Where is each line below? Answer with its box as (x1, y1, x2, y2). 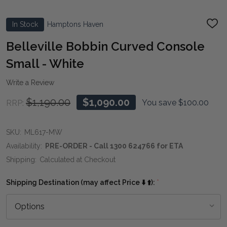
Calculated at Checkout (40, 155, 116, 164)
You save (142, 97, 176, 107)
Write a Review (6, 78, 54, 87)
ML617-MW (24, 128, 62, 136)
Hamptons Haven (47, 20, 103, 28)
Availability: (6, 141, 42, 150)
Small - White (6, 56, 84, 71)
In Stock (12, 20, 38, 28)
